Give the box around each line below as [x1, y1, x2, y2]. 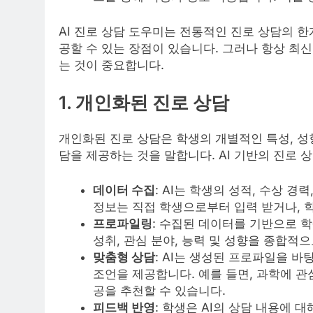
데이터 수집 [92, 182, 155, 197]
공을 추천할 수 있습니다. [92, 283, 226, 298]
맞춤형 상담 [92, 249, 155, 264]
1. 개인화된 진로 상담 [59, 92, 229, 114]
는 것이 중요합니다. [59, 57, 164, 72]
